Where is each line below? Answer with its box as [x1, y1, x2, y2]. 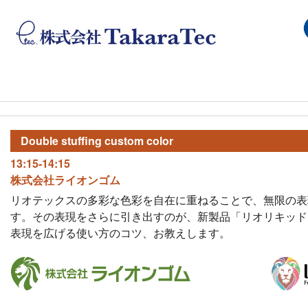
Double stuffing [20, 133, 104, 149]
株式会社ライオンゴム [10, 172, 120, 188]
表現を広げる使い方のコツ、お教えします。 [10, 225, 230, 241]
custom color [104, 133, 173, 149]
